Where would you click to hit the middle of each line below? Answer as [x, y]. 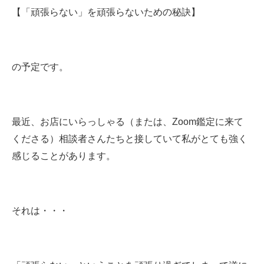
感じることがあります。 [64, 156]
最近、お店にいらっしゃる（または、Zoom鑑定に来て [128, 122]
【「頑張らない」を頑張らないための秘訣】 [106, 12]
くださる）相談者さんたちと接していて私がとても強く [130, 139]
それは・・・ [40, 211]
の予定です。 [40, 67]
